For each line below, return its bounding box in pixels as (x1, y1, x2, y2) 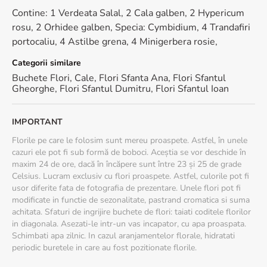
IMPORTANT (12, 116, 63, 128)
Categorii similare (12, 57, 81, 69)
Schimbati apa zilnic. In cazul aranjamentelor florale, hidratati (12, 230, 235, 241)
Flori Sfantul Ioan (156, 82, 229, 95)
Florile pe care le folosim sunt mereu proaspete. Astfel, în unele (12, 135, 247, 146)
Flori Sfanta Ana (99, 72, 168, 85)
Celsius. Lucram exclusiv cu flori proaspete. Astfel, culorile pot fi (12, 170, 249, 182)
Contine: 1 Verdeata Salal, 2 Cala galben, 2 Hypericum (12, 7, 244, 20)
